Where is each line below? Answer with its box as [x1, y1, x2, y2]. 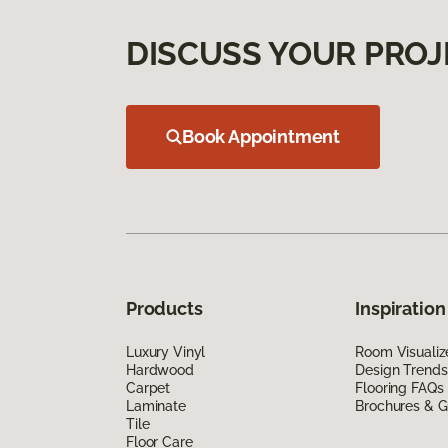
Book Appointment [182, 125, 341, 147]
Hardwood [126, 361, 194, 378]
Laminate [126, 397, 186, 414]
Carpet [126, 379, 171, 396]
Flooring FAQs [355, 379, 444, 396]
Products [126, 297, 203, 319]
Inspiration [355, 297, 446, 319]
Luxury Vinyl [126, 343, 206, 360]
